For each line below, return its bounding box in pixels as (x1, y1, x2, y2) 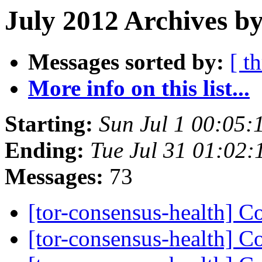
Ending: (5, 137, 84, 163)
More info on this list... (28, 75, 250, 101)
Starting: (5, 111, 93, 137)
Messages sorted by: (28, 49, 224, 75)
